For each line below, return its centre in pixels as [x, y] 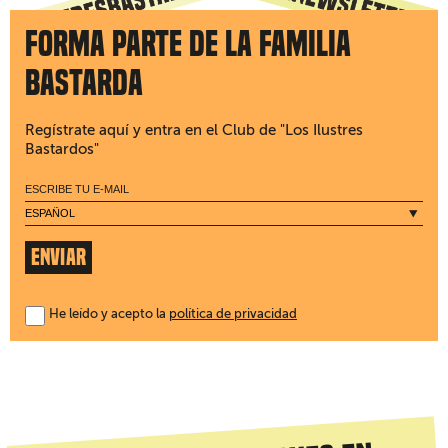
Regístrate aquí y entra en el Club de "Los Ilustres [194, 130]
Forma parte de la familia [188, 45]
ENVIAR [58, 257]
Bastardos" [62, 149]
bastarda [84, 84]
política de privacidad [233, 313]
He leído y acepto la [109, 313]
